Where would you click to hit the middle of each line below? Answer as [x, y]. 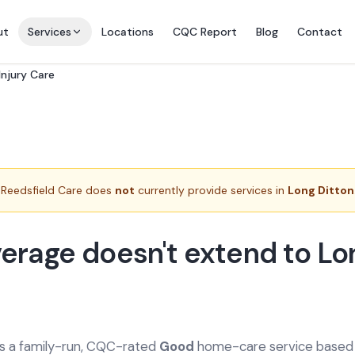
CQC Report [204, 32]
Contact [319, 32]
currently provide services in [211, 190]
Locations [127, 32]
